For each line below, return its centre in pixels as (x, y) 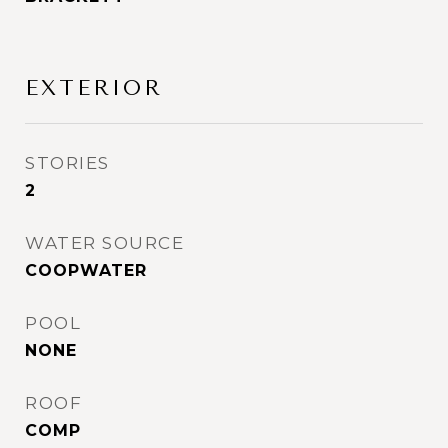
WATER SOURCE (104, 243)
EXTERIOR (94, 88)
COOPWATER (86, 270)
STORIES (67, 163)
